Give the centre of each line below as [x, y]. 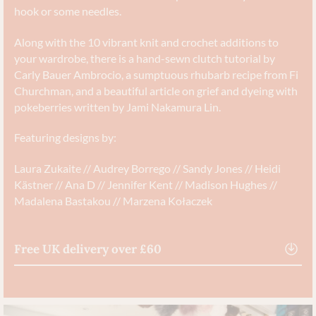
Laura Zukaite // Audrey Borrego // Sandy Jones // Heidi [147, 169]
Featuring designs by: [65, 138]
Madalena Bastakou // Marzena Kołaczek [113, 201]
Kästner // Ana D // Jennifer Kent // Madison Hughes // [146, 185]
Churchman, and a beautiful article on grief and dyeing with [156, 90]
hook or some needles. [68, 11]
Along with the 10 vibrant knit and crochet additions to [146, 42]
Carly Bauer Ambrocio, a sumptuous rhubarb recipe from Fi [156, 74]
